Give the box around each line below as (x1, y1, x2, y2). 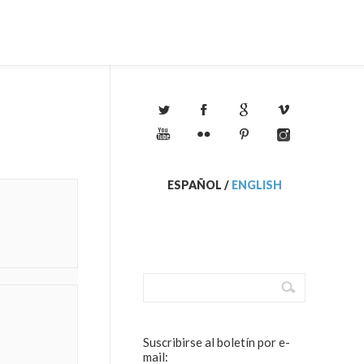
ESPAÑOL (167, 178, 222, 192)
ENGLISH (231, 178, 282, 192)
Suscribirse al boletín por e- (143, 335, 290, 349)
